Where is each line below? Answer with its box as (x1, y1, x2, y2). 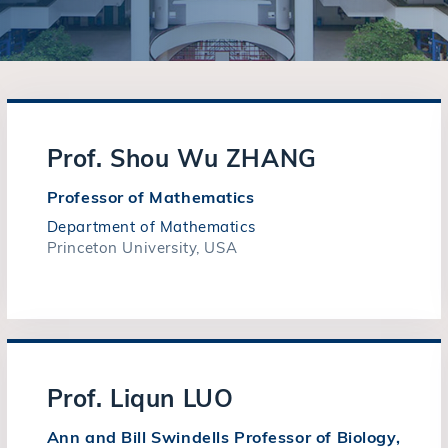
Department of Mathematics (46, 217, 256, 236)
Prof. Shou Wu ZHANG (46, 143, 317, 173)
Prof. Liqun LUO (46, 383, 234, 413)
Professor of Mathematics (46, 187, 255, 207)
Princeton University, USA (46, 238, 238, 257)
